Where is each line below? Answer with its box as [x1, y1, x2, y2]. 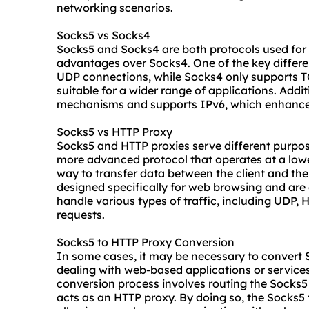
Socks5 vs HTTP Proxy [57, 125, 172, 139]
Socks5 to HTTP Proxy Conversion [57, 235, 235, 250]
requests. [57, 208, 105, 222]
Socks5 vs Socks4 [57, 28, 150, 43]
